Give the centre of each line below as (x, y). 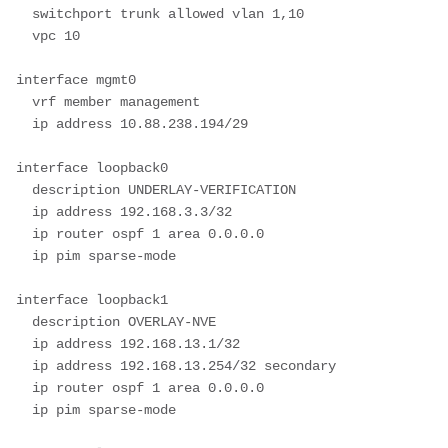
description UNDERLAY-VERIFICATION (24, 189)
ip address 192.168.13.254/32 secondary (24, 365)
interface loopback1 (92, 299)
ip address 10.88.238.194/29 (24, 123)
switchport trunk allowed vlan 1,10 (24, 13)
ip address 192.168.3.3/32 (24, 211)
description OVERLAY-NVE (24, 321)
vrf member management (24, 101)
